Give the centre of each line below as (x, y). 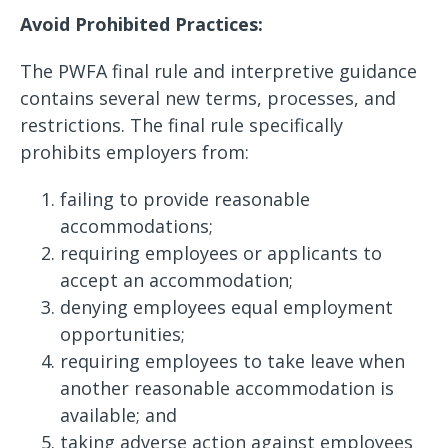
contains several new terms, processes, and (208, 98)
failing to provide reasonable (185, 199)
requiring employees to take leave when (232, 361)
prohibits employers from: (137, 152)
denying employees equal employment (226, 307)
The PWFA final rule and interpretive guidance (218, 71)
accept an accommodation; (179, 280)
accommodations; (139, 226)
